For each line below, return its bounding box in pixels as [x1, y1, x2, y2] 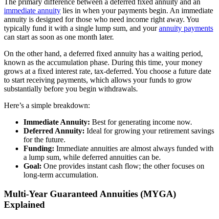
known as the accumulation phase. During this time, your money [4, 58, 202, 67]
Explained [4, 199, 45, 210]
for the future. [23, 135, 66, 144]
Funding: [23, 144, 54, 153]
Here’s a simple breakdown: [4, 101, 90, 110]
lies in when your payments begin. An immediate [61, 6, 213, 15]
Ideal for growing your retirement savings [85, 127, 214, 135]
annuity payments [159, 24, 213, 33]
